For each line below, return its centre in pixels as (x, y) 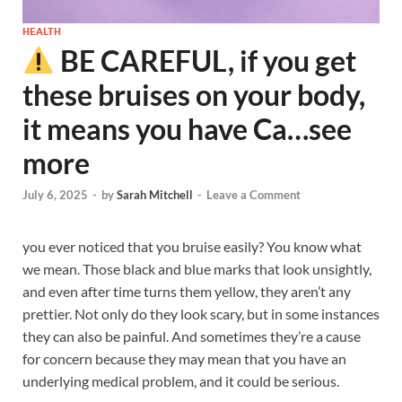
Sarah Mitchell (155, 195)
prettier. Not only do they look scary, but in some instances (201, 314)
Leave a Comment (253, 195)
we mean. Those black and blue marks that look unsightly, (197, 269)
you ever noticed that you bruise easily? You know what (192, 247)
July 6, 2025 (55, 195)
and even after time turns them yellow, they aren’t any (187, 292)
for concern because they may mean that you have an (184, 359)
